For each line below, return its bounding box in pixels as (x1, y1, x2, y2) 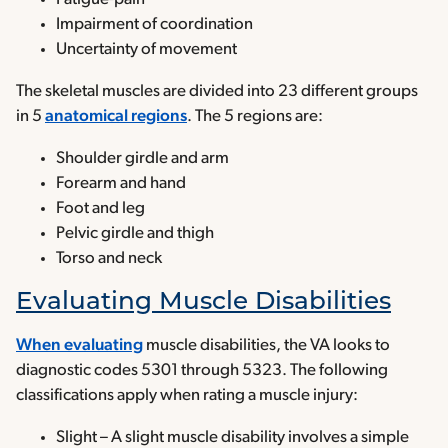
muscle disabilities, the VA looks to (143, 336, 390, 354)
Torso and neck (56, 250, 162, 268)
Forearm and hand (56, 175, 186, 193)
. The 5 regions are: (187, 108, 323, 126)
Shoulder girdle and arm (56, 150, 229, 168)
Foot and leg (56, 200, 145, 218)
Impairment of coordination (56, 16, 253, 34)
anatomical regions (45, 108, 187, 126)
